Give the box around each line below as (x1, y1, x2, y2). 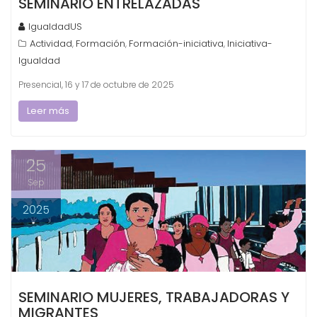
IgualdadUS (28, 19, 82, 33)
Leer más (27, 103, 69, 117)
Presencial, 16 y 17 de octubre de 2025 (18, 78, 174, 91)
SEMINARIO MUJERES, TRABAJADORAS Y (18, 287, 289, 308)
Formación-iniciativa (129, 36, 224, 50)
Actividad (30, 36, 72, 50)
